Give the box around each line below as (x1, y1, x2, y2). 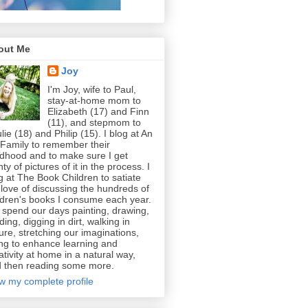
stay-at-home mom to (47, 95, 141, 107)
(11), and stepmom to (47, 117, 141, 129)
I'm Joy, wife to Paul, (47, 84, 136, 96)
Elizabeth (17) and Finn (47, 106, 149, 118)
